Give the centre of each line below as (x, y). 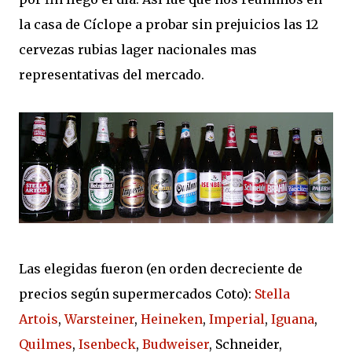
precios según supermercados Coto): (137, 294)
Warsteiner (99, 319)
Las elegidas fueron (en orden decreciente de (161, 269)
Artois (38, 319)
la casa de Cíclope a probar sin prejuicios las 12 (169, 24)
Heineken (172, 319)
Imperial (237, 319)
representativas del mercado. (112, 75)
